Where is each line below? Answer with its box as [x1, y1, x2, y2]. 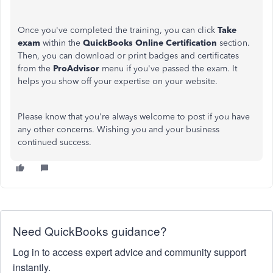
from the [18, 63, 53, 74]
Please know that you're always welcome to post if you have [18, 112, 250, 122]
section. [217, 38, 250, 48]
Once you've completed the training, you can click [18, 25, 218, 35]
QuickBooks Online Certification [83, 38, 217, 48]
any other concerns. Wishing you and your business [18, 124, 219, 135]
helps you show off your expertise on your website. [18, 76, 218, 87]
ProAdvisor [53, 63, 102, 74]
